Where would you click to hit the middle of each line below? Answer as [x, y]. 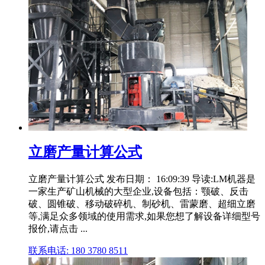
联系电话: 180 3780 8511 [78, 250]
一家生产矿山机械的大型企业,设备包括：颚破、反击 [138, 191]
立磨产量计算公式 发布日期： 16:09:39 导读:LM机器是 [142, 179]
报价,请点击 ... [58, 228]
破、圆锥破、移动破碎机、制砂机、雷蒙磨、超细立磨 [142, 203]
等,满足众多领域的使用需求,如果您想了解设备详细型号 [144, 216]
